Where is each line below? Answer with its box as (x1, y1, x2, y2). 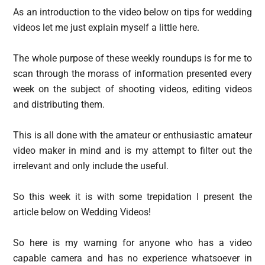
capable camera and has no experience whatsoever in (13, 253, 252, 264)
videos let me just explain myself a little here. (13, 22, 200, 33)
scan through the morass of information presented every (13, 68, 252, 79)
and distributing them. (13, 99, 105, 110)
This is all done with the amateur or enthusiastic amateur (13, 130, 252, 141)
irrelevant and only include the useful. (13, 160, 169, 172)
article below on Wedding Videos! (13, 206, 151, 218)
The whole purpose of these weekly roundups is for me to (13, 53, 252, 64)
